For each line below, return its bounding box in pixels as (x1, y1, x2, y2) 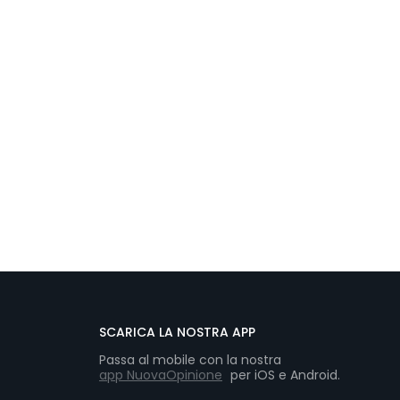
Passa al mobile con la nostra (99, 351, 281, 369)
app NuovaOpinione (99, 366, 222, 384)
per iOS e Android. (227, 366, 340, 384)
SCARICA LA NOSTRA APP (99, 323, 255, 341)
